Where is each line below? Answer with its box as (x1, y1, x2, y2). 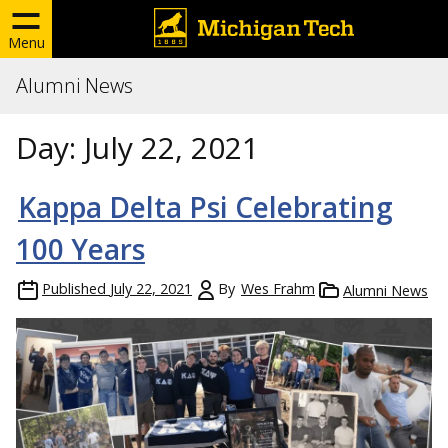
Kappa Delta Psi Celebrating (18, 188, 393, 226)
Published (42, 279, 106, 298)
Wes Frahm (241, 279, 315, 298)
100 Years (16, 230, 145, 268)
